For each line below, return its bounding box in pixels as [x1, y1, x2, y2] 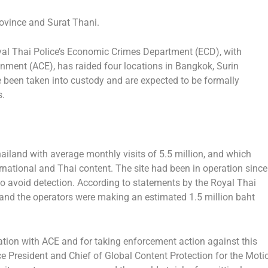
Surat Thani [47, 16, 97, 28]
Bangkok [175, 60, 212, 72]
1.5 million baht [188, 191, 255, 203]
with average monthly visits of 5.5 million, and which [27, 148, 251, 160]
